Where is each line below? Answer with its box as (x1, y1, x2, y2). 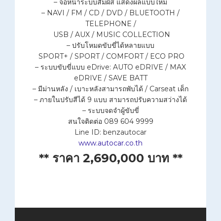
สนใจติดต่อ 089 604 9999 (68, 117, 153, 126)
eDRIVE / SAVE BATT (74, 74, 147, 83)
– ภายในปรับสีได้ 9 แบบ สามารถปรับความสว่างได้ (34, 95, 187, 105)
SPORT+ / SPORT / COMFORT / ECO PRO (37, 52, 184, 61)
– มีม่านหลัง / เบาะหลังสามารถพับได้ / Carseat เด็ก (33, 84, 188, 94)
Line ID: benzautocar (74, 128, 147, 137)
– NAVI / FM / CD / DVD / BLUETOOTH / (41, 8, 180, 18)
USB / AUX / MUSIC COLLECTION (51, 30, 170, 39)
